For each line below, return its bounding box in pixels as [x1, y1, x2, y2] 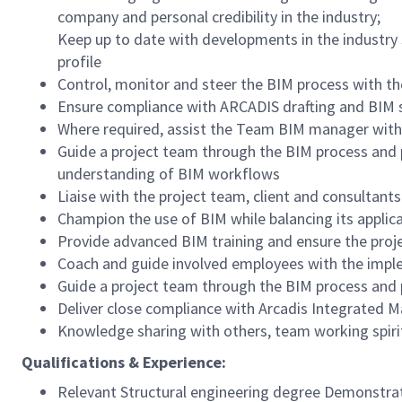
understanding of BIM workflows [57, 163, 280, 184]
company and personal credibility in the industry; [57, 6, 380, 27]
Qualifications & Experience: [22, 352, 226, 372]
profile [57, 51, 101, 72]
